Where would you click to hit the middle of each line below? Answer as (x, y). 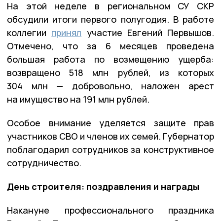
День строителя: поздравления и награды (103, 187)
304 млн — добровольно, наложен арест (110, 86)
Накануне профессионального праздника (110, 210)
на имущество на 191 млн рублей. (78, 99)
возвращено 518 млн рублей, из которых (110, 73)
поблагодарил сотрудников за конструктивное (110, 150)
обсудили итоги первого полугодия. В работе (110, 19)
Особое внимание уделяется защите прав (110, 123)
